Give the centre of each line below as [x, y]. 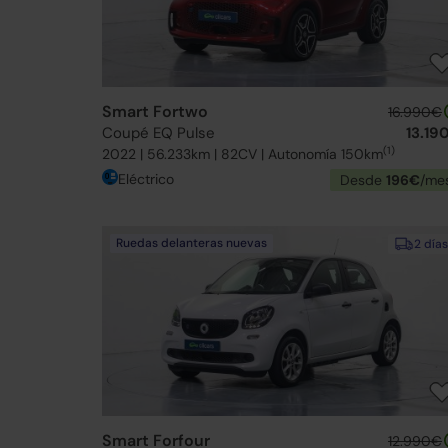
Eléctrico [146, 179]
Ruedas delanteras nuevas [191, 243]
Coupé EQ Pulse [158, 133]
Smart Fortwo [155, 111]
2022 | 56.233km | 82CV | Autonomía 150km [242, 154]
